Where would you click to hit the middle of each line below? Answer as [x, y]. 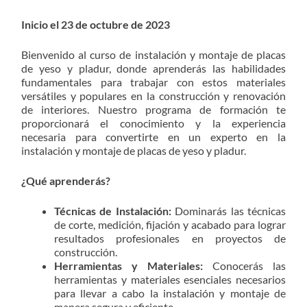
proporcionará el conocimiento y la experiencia [153, 123]
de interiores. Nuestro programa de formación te [153, 109]
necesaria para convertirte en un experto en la [153, 136]
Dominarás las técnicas [229, 210]
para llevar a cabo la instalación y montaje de [170, 293]
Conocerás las [244, 265]
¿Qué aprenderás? [66, 180]
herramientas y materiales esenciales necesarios [170, 279]
